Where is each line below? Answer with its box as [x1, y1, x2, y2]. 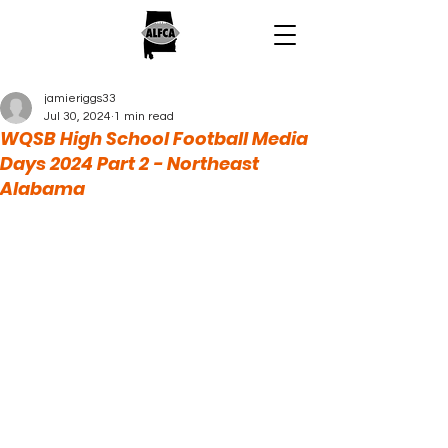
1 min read [114, 110, 174, 123]
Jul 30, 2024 [44, 110, 111, 123]
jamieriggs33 [44, 92, 116, 105]
